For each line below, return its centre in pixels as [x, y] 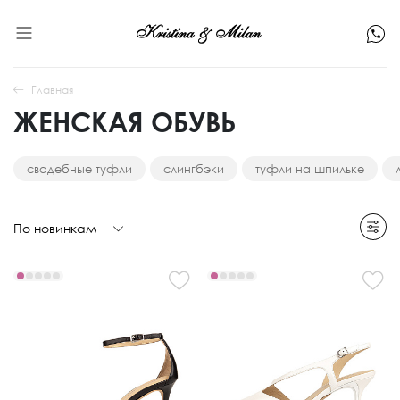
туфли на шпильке [310, 169]
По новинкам [55, 228]
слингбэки [194, 169]
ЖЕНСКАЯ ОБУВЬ [125, 122]
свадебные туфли [79, 169]
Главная [52, 90]
